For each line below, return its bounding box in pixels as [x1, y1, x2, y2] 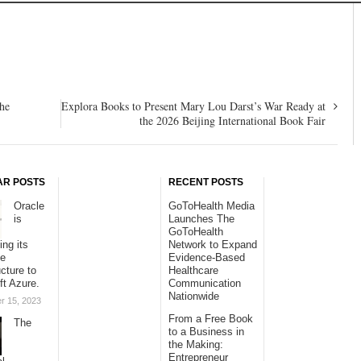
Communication [168, 276, 241, 289]
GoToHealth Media [168, 199, 255, 212]
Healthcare [168, 263, 218, 276]
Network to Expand [168, 238, 257, 251]
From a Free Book [168, 312, 253, 325]
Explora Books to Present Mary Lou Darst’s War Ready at [61, 98, 326, 114]
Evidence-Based [168, 251, 245, 263]
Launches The [168, 212, 234, 225]
